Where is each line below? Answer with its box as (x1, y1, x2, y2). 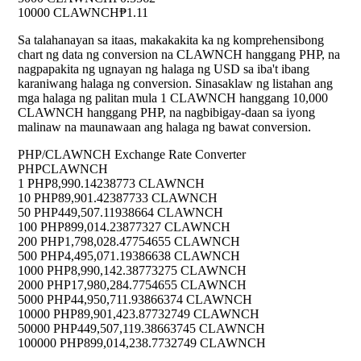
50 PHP (18, 205, 58, 220)
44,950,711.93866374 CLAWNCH (71, 293, 252, 307)
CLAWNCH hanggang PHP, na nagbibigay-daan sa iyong (18, 106, 315, 120)
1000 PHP (18, 263, 71, 278)
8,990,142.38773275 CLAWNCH (71, 263, 247, 278)
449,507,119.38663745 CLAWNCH (77, 322, 265, 336)
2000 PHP (18, 278, 71, 293)
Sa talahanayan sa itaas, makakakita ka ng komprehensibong (18, 33, 324, 48)
